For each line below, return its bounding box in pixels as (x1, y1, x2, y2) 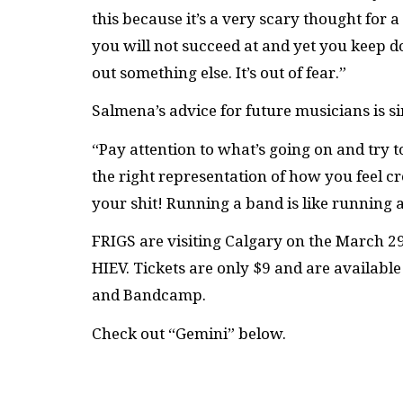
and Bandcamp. (92, 286, 206, 305)
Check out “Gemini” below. (92, 324, 286, 343)
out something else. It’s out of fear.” (92, 63, 346, 82)
